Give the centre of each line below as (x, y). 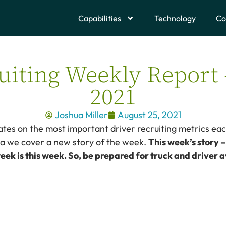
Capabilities (100, 18)
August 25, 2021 (149, 115)
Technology (175, 18)
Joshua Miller (81, 115)
